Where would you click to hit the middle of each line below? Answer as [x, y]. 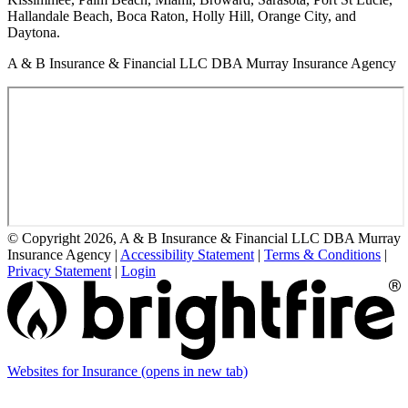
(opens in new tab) [194, 372]
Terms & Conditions [322, 254]
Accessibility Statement [187, 254]
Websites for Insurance [74, 372]
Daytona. [34, 32]
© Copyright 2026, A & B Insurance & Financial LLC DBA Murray [204, 238]
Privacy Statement [59, 270]
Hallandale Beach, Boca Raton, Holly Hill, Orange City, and [182, 15]
